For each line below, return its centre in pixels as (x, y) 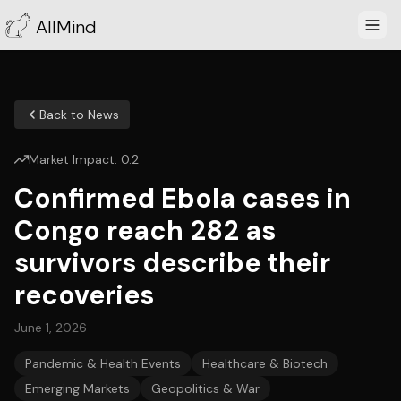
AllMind (66, 27)
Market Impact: (75, 159)
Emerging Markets (77, 388)
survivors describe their (172, 263)
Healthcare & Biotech (265, 363)
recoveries (84, 295)
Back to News (79, 115)
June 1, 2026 (51, 328)
